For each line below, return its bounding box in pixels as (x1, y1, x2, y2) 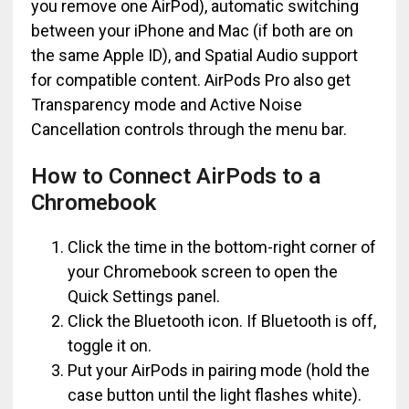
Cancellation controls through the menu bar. (30, 120, 347, 139)
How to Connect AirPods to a (30, 163, 320, 189)
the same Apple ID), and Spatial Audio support (30, 46, 358, 65)
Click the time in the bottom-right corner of (67, 237, 376, 257)
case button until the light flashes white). (67, 385, 362, 404)
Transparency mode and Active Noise (30, 95, 302, 114)
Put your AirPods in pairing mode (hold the (67, 361, 370, 380)
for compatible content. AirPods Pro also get (30, 70, 351, 89)
